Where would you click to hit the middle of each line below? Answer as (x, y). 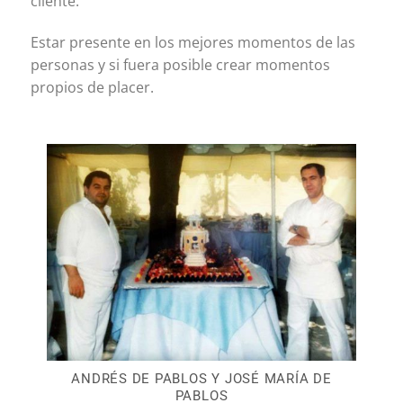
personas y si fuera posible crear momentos (180, 64)
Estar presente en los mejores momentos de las (193, 42)
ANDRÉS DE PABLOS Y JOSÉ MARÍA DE (201, 378)
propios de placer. (92, 87)
